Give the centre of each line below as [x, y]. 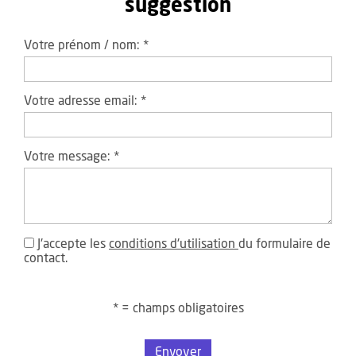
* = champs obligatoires [178, 308]
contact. [46, 258]
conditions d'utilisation [174, 244]
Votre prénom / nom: [83, 45]
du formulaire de [284, 244]
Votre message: [69, 157]
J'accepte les [72, 244]
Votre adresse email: [82, 101]
